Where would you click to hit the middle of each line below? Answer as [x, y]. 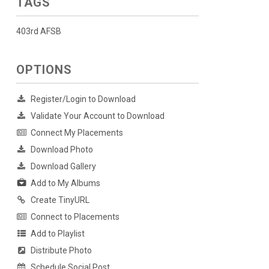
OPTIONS [44, 70]
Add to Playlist [57, 234]
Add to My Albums [65, 183]
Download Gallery [63, 166]
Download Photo [62, 150]
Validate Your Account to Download [97, 116]
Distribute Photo [61, 251]
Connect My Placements [77, 133]
